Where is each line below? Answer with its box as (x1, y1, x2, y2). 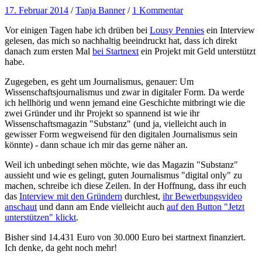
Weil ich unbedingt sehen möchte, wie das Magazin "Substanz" (5, 160, 238, 170)
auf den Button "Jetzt (167, 202, 244, 212)
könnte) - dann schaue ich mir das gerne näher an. (5, 140, 188, 150)
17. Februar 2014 (5, 5, 68, 16)
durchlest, (122, 191, 163, 202)
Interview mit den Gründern (19, 191, 122, 202)
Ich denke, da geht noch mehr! (5, 243, 117, 253)
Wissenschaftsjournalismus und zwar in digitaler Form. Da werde (5, 87, 244, 98)
